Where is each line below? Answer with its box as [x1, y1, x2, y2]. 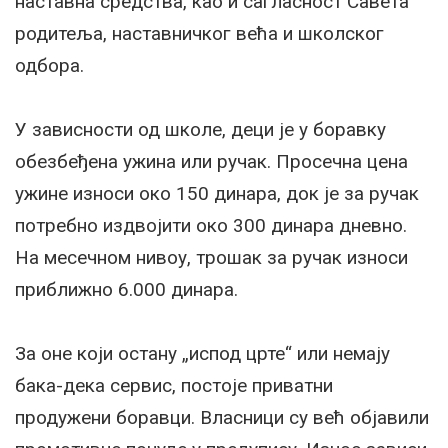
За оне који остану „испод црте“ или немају [15, 341, 390, 365]
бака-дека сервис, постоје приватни [15, 373, 333, 397]
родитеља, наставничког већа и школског [15, 21, 384, 45]
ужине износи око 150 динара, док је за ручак [15, 181, 419, 205]
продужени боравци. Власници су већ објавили [15, 405, 429, 429]
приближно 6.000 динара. [15, 277, 238, 301]
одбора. [15, 53, 84, 77]
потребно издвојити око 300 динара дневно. [15, 213, 407, 237]
